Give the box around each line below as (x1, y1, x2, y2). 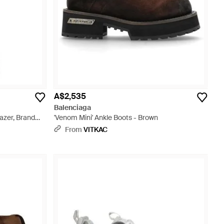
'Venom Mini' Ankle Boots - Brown (54, 113, 158, 122)
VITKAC (83, 125, 107, 134)
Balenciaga (54, 103, 91, 112)
